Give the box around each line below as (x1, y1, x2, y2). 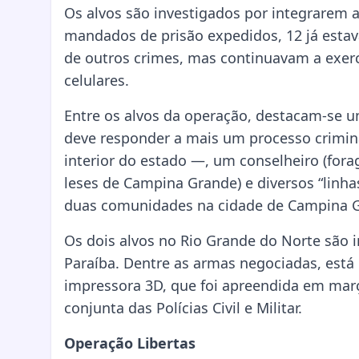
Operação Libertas (64, 333, 196, 353)
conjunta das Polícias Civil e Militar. (64, 298, 302, 318)
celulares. (64, 71, 129, 91)
